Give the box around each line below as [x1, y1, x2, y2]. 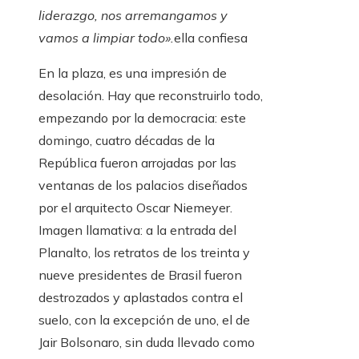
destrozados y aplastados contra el [38, 289, 243, 306]
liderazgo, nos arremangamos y [38, 7, 228, 24]
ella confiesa [174, 30, 248, 46]
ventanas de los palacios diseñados [38, 177, 248, 194]
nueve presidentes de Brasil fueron [38, 267, 242, 284]
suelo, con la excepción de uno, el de [38, 312, 250, 329]
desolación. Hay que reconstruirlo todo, [38, 87, 263, 104]
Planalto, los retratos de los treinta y [38, 244, 250, 261]
